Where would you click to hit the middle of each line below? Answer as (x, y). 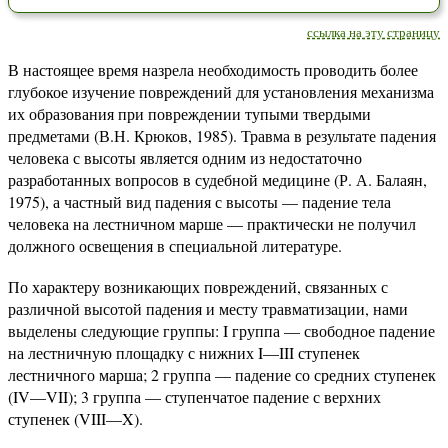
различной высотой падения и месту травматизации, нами (208, 308)
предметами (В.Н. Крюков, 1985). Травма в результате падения (222, 135)
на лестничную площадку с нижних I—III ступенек (184, 352)
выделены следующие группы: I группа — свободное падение (221, 330)
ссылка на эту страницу (373, 32)
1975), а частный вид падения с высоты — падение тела (199, 201)
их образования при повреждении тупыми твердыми (189, 113)
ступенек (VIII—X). (75, 418)
